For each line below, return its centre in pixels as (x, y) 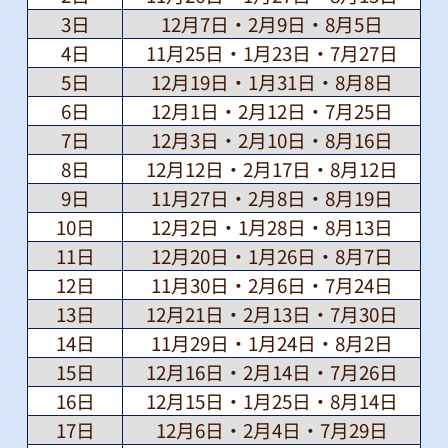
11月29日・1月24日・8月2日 (271, 343)
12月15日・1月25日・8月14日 (271, 401)
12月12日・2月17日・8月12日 (271, 169)
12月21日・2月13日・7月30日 (271, 314)
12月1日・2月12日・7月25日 (271, 111)
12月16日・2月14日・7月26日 (271, 372)
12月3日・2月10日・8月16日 (271, 140)
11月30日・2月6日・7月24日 (271, 285)
